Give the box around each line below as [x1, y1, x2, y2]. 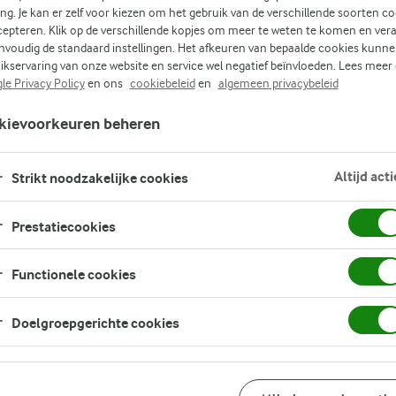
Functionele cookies [11, 266, 136, 284]
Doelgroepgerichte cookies [11, 315, 179, 332]
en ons [84, 76, 126, 90]
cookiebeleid [129, 76, 195, 90]
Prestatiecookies [11, 217, 116, 235]
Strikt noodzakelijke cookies [11, 170, 188, 187]
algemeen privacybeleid [217, 76, 339, 90]
